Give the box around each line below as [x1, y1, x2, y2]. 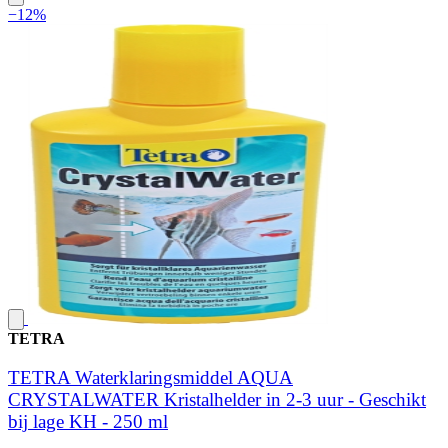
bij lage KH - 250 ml [8, 410, 168, 432]
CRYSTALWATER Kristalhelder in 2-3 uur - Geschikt [8, 388, 426, 410]
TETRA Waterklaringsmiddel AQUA [8, 366, 293, 388]
